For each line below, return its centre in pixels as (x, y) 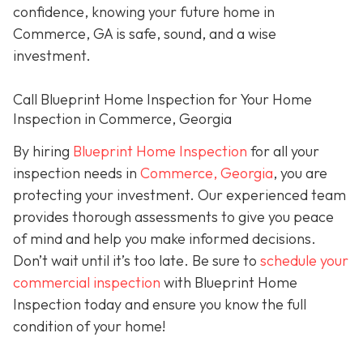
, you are (300, 173)
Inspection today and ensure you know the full (160, 304)
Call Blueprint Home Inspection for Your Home (162, 100)
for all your (283, 151)
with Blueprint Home (229, 282)
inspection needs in (77, 173)
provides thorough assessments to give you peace (173, 216)
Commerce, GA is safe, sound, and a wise (145, 33)
